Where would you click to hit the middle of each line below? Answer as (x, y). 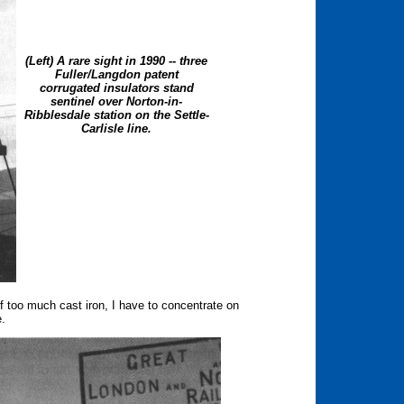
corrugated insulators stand (116, 88)
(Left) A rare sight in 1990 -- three (116, 61)
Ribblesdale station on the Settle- (116, 115)
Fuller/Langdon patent (116, 74)
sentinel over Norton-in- (116, 101)
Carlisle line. (116, 129)
